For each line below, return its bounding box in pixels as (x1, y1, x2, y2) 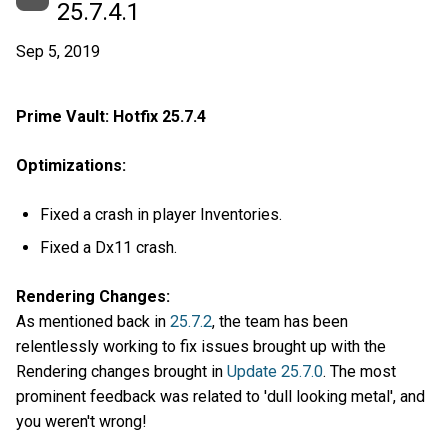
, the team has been (212, 312, 348, 332)
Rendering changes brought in (16, 362, 227, 382)
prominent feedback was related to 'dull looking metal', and (16, 387, 425, 407)
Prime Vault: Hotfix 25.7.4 (16, 107, 206, 126)
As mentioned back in (16, 312, 170, 332)
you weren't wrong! (16, 412, 147, 432)
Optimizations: (16, 156, 126, 176)
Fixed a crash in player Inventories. (40, 205, 283, 225)
